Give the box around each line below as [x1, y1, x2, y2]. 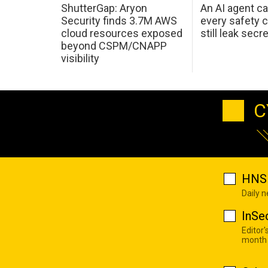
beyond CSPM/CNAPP [60, 39, 167, 52]
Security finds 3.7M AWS [60, 14, 177, 27]
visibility [60, 51, 99, 65]
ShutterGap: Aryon [60, 1, 147, 14]
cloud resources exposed [60, 26, 182, 39]
